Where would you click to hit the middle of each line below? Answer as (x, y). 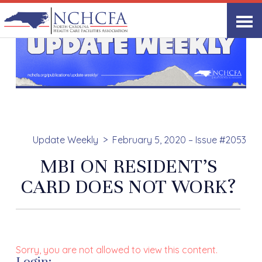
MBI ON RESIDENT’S (128, 166)
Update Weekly (65, 140)
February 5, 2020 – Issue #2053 (179, 140)
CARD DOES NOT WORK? (128, 187)
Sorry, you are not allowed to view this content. (117, 250)
